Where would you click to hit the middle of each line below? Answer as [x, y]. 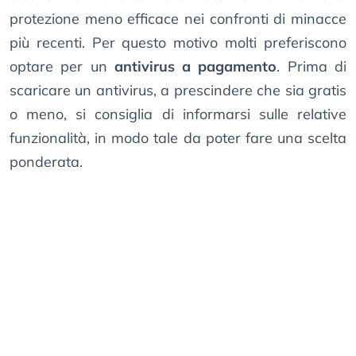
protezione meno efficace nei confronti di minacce [178, 19]
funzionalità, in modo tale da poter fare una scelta [178, 138]
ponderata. [46, 162]
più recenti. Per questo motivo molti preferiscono [178, 43]
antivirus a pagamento [195, 67]
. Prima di [312, 67]
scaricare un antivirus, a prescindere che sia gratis [178, 91]
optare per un [62, 67]
